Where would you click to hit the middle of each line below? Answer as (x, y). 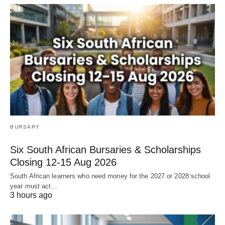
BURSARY (25, 127)
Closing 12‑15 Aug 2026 (63, 162)
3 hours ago (31, 195)
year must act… (34, 186)
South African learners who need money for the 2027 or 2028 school (110, 176)
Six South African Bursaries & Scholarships (105, 150)
